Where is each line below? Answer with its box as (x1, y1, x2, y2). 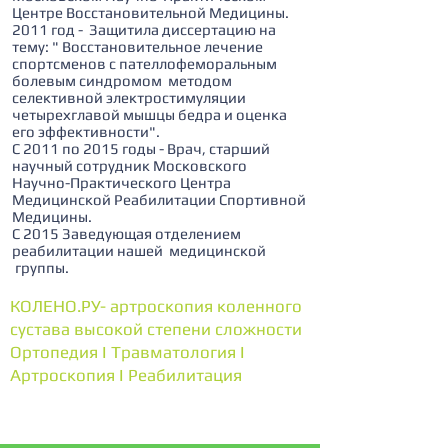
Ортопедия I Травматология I (10, 342, 245, 362)
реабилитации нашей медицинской (12, 242, 266, 259)
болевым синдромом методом (12, 72, 232, 89)
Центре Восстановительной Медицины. (12, 4, 289, 21)
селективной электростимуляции (12, 89, 246, 106)
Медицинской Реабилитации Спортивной (12, 191, 306, 208)
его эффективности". (12, 123, 160, 140)
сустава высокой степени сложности (10, 319, 302, 339)
